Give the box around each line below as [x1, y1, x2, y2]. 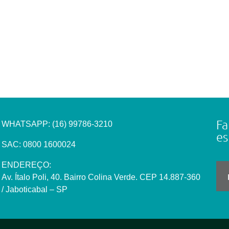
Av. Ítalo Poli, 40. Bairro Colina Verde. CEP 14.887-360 [1, 173, 200, 182]
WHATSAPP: [1, 120, 52, 129]
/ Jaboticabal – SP [1, 185, 67, 194]
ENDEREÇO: [1, 161, 51, 170]
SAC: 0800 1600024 [1, 140, 76, 149]
